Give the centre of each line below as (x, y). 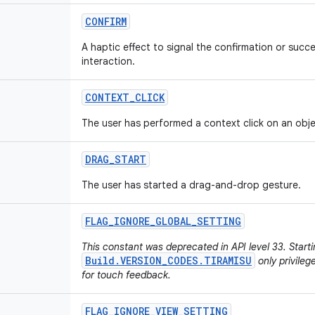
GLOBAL (173, 221)
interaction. (108, 61)
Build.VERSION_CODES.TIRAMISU (168, 261)
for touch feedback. (126, 275)
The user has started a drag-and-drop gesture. (191, 185)
